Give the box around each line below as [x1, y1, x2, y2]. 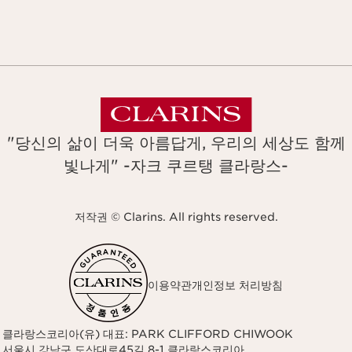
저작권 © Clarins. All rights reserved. [74, 211, 278, 224]
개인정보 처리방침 [192, 278, 283, 291]
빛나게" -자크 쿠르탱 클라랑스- [64, 156, 288, 176]
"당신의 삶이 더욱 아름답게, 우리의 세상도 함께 [6, 134, 346, 153]
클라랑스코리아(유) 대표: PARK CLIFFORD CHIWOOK [2, 328, 293, 341]
